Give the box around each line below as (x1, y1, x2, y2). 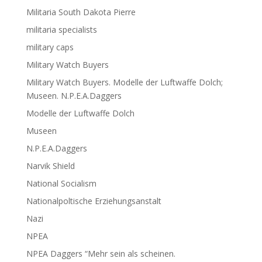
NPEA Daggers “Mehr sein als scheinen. (26, 247, 175, 259)
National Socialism (26, 177, 96, 189)
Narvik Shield (26, 160, 75, 171)
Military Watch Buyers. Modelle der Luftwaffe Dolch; (26, 76, 223, 88)
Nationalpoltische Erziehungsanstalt (26, 195, 161, 206)
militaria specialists (26, 23, 97, 35)
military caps (26, 41, 74, 53)
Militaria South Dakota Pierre (26, 6, 136, 18)
